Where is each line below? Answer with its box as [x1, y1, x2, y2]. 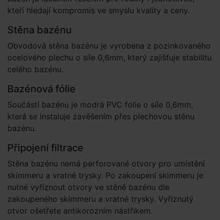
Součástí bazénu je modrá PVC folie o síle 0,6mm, [7, 100, 193, 110]
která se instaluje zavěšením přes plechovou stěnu [7, 111, 194, 121]
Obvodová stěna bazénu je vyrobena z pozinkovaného [7, 41, 211, 51]
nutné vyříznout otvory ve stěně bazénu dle [7, 182, 169, 192]
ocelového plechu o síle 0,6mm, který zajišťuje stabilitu [7, 53, 212, 62]
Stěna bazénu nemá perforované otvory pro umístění [7, 159, 205, 168]
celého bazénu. [7, 64, 63, 74]
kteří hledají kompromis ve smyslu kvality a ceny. [7, 5, 190, 15]
